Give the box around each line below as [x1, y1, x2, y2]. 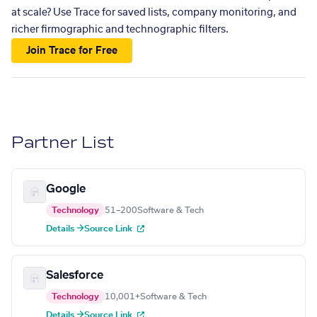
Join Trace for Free [26, 45, 118, 56]
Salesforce [46, 270, 103, 282]
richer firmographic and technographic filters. [11, 25, 229, 35]
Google [46, 183, 86, 195]
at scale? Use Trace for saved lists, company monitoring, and [11, 8, 296, 18]
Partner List [11, 132, 115, 154]
